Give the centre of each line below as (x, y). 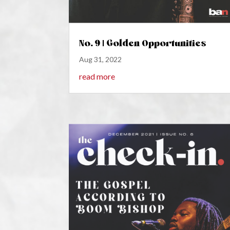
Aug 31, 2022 (101, 60)
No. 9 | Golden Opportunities (143, 43)
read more (97, 76)
